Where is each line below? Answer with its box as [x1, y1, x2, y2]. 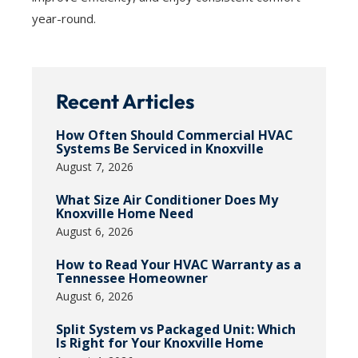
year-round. [32, 10, 96, 27]
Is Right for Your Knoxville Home [56, 334, 264, 352]
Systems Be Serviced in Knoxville [56, 140, 264, 158]
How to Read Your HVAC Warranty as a [56, 256, 301, 274]
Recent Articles [56, 89, 194, 115]
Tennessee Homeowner [56, 269, 208, 288]
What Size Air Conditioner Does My [56, 191, 278, 209]
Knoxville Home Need [56, 205, 193, 223]
